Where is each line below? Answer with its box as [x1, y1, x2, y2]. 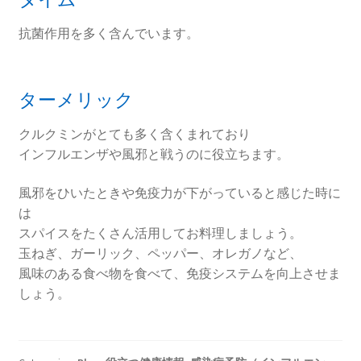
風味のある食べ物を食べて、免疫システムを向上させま [18, 264, 341, 281]
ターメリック [18, 88, 134, 111]
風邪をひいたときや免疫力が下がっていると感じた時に [18, 184, 341, 201]
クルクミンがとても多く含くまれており [18, 125, 251, 142]
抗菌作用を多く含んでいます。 [18, 24, 199, 41]
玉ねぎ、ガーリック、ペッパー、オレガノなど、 [18, 244, 302, 261]
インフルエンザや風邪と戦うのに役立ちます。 [18, 145, 289, 162]
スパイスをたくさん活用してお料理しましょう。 [18, 224, 302, 241]
